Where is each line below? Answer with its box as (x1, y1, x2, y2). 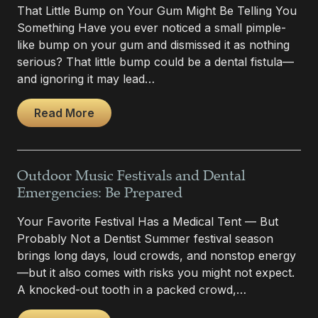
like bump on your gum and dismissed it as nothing (17, 37, 290, 52)
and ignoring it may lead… (17, 71, 155, 86)
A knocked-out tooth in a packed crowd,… (17, 282, 246, 297)
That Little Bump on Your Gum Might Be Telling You (17, 3, 297, 18)
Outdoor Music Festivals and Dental (17, 167, 246, 185)
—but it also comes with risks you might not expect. (17, 265, 295, 280)
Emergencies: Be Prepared (17, 184, 182, 202)
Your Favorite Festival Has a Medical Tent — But (17, 214, 278, 229)
